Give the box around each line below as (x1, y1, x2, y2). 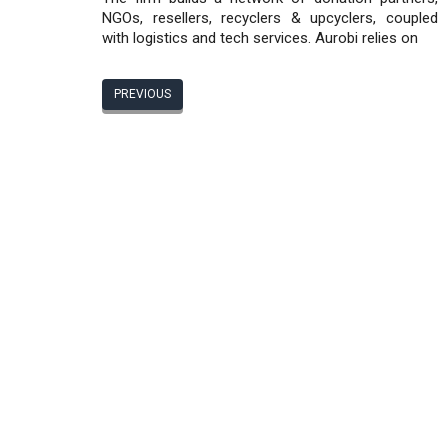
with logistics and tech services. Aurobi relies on (102, 28, 418, 47)
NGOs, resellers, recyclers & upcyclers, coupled (102, 8, 438, 27)
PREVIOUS (114, 87, 171, 102)
